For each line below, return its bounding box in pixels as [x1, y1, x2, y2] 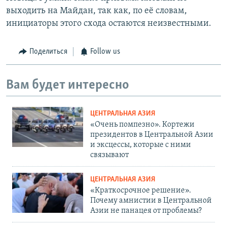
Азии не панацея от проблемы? [90, 207, 202, 215]
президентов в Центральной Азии [90, 131, 213, 139]
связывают [90, 151, 129, 160]
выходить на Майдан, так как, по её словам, [6, 6, 187, 16]
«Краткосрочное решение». [90, 186, 191, 195]
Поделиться [29, 48, 67, 56]
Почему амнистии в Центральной [90, 197, 212, 205]
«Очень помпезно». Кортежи [90, 121, 195, 129]
